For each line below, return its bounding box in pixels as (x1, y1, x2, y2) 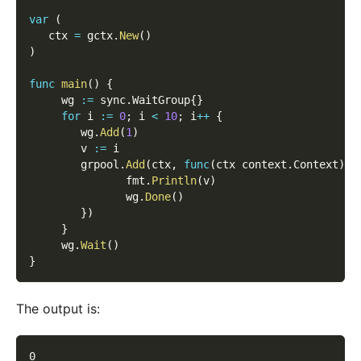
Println (151, 173, 197, 187)
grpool (29, 157, 119, 171)
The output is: (16, 300, 100, 317)
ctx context (216, 157, 287, 171)
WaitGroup (132, 93, 190, 106)
